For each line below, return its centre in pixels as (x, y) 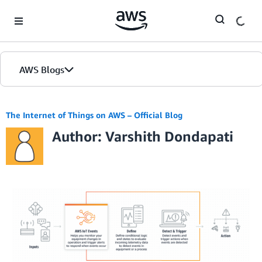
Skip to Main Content (44, 11)
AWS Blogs (42, 70)
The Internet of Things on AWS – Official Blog (94, 115)
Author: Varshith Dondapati (143, 136)
